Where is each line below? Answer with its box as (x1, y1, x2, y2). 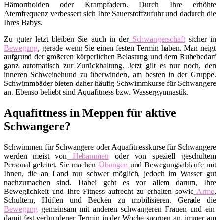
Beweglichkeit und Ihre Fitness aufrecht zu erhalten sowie (4, 187, 193, 195)
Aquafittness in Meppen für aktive (4, 106, 176, 119)
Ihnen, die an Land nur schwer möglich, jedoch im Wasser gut (4, 169, 216, 178)
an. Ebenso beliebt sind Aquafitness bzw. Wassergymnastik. (4, 87, 189, 96)
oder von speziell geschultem (109, 151, 217, 160)
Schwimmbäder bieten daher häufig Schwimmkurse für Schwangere (4, 79, 216, 87)
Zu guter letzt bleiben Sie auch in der (4, 34, 129, 43)
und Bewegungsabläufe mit (127, 160, 217, 169)
